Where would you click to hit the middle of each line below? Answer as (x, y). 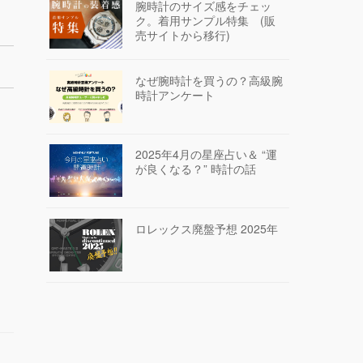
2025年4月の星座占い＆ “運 (206, 154)
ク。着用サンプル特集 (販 (205, 20)
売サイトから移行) (182, 34)
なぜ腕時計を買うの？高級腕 (209, 80)
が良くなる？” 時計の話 (195, 169)
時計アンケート (175, 94)
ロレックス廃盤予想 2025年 (206, 228)
